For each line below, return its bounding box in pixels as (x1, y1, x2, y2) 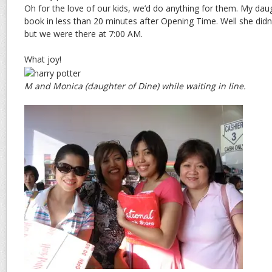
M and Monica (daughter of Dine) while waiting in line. (24, 80, 246, 92)
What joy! (24, 53, 61, 65)
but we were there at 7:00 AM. (24, 27, 143, 39)
